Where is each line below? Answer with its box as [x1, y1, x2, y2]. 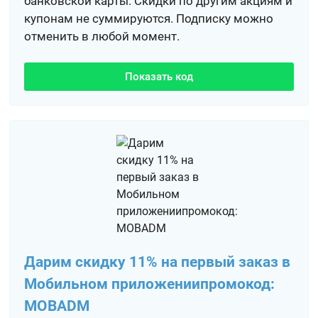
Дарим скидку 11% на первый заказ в [24, 253, 291, 270]
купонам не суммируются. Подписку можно [24, 11, 274, 26]
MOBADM [24, 297, 90, 314]
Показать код [124, 70, 193, 83]
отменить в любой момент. [24, 29, 180, 43]
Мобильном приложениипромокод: [24, 275, 275, 292]
